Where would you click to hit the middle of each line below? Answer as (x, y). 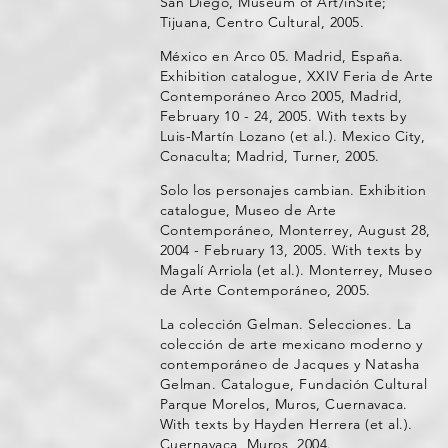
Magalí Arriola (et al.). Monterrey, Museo (296, 270)
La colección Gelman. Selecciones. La (285, 324)
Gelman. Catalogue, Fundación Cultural (293, 384)
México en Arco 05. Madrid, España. (281, 56)
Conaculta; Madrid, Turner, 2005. (269, 156)
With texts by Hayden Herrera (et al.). (286, 424)
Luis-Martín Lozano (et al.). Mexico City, (292, 136)
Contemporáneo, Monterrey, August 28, (295, 230)
